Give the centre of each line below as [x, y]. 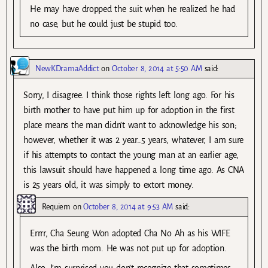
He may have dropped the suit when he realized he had [133, 9]
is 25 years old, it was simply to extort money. [109, 185]
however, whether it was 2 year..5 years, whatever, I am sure [134, 140]
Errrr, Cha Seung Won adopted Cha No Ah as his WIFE [130, 234]
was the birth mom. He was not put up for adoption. [128, 249]
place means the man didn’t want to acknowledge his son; [130, 125]
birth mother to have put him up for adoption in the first [129, 110]
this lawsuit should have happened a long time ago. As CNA [134, 170]
